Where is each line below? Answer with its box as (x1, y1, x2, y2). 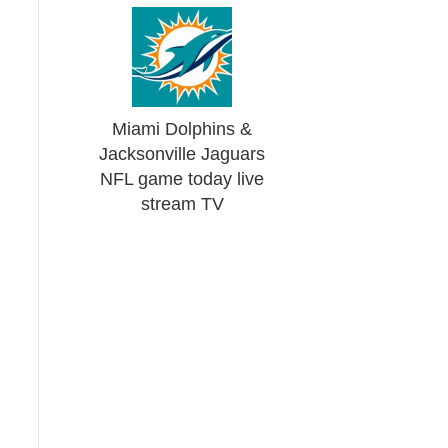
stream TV (140, 194, 224, 214)
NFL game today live (100, 169, 265, 189)
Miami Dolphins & (112, 119, 253, 139)
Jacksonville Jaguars (99, 144, 266, 164)
